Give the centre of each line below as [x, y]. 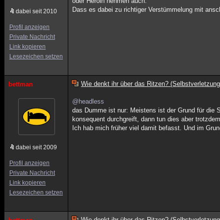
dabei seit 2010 [36, 11]
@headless [88, 101]
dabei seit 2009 [36, 147]
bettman [21, 84]
